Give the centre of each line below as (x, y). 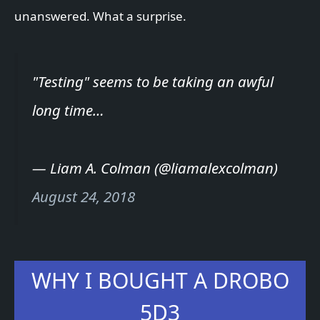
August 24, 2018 (84, 196)
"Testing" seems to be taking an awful (153, 81)
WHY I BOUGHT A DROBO (160, 281)
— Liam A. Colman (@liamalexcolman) (155, 167)
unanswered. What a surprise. (100, 16)
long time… (68, 110)
